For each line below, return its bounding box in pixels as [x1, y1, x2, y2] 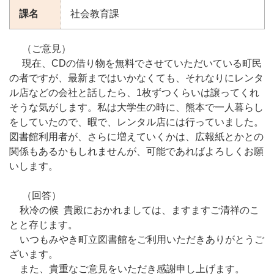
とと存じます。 [9, 220, 78, 231]
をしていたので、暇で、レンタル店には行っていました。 [9, 117, 264, 128]
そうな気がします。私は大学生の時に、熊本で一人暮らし [9, 102, 264, 113]
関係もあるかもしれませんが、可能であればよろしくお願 [9, 146, 264, 157]
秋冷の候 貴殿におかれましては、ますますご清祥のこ [20, 205, 260, 216]
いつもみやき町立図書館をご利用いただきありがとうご [20, 234, 265, 245]
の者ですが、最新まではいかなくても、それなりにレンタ [9, 73, 264, 84]
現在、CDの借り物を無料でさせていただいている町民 [20, 58, 262, 69]
